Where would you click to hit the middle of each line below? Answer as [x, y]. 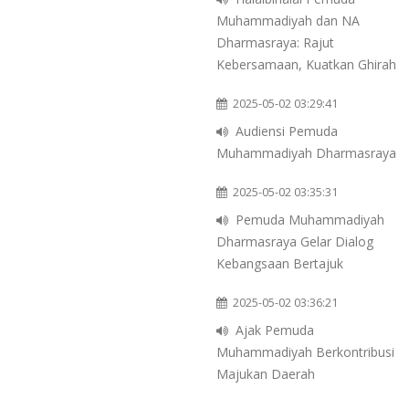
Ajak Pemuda [275, 330]
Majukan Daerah [266, 374]
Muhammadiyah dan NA [288, 21]
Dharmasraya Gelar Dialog [295, 242]
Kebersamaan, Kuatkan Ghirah [306, 65]
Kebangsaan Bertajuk [280, 264]
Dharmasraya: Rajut [275, 43]
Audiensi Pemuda [287, 131]
